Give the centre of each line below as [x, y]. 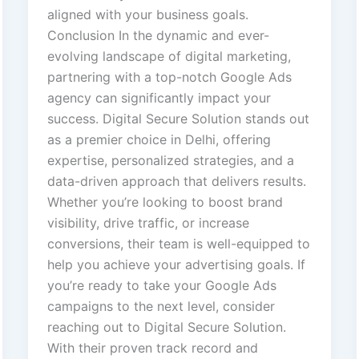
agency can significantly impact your [159, 98]
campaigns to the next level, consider [161, 307]
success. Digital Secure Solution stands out [178, 119]
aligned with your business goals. [147, 15]
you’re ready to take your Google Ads [161, 286]
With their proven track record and [152, 348]
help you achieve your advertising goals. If [176, 265]
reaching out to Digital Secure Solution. [166, 327]
